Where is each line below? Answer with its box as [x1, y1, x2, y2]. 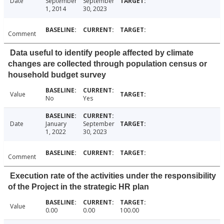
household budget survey [8, 70, 106, 79]
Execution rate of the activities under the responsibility [10, 171, 216, 180]
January [45, 119, 66, 128]
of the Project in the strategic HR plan [8, 182, 149, 191]
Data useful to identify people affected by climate [10, 48, 193, 57]
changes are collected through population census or [8, 59, 207, 68]
